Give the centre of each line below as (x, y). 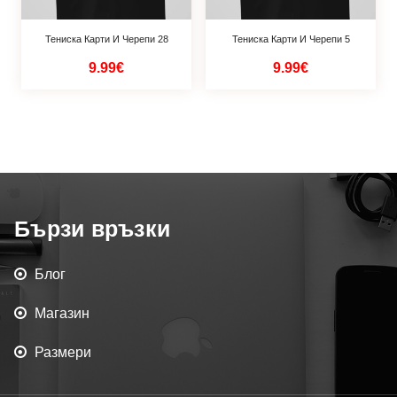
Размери (63, 352)
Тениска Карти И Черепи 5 (291, 39)
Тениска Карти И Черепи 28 (106, 39)
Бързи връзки (92, 228)
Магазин (62, 313)
